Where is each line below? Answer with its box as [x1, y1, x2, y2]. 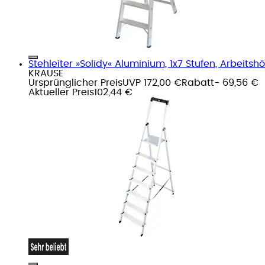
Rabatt [182, 77, 214, 88]
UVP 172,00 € [122, 77, 182, 88]
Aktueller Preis [28, 87, 94, 97]
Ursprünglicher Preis [28, 77, 122, 88]
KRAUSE [28, 68, 63, 78]
